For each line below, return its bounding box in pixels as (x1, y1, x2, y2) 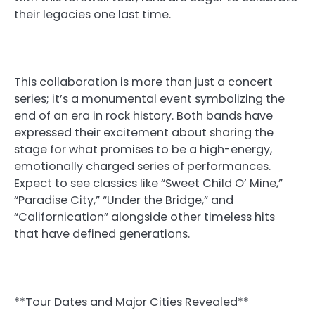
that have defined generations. (14, 226, 190, 243)
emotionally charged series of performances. (14, 158, 271, 175)
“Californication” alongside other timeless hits (14, 209, 275, 226)
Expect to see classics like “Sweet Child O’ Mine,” (14, 175, 283, 192)
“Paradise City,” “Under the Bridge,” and (14, 192, 233, 209)
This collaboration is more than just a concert (14, 74, 273, 91)
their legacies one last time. (14, 6, 171, 23)
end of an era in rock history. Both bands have (14, 108, 273, 124)
